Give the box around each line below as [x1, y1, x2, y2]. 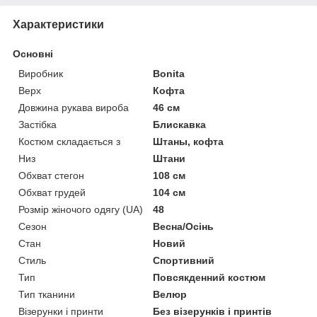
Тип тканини [18, 288, 75, 300]
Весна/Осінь [153, 220, 214, 232]
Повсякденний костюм [153, 271, 266, 283]
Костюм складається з [18, 135, 120, 147]
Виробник [18, 67, 63, 79]
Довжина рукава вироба [18, 101, 129, 113]
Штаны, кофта [153, 135, 224, 147]
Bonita [153, 67, 185, 79]
